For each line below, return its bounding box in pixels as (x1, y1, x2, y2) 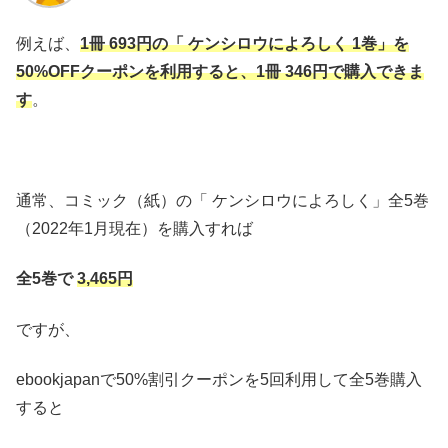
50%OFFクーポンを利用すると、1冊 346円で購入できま (16, 62, 424, 80)
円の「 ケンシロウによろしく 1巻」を (136, 34, 409, 52)
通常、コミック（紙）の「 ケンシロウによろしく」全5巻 (16, 191, 429, 209)
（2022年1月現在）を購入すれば (16, 219, 253, 237)
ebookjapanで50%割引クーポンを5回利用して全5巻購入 (16, 370, 422, 388)
